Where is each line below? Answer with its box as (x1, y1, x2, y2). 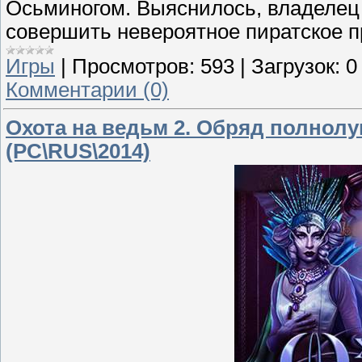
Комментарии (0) (6, 78, 169, 101)
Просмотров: (72, 54, 195, 78)
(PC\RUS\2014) (6, 140, 150, 163)
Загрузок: (251, 54, 340, 78)
